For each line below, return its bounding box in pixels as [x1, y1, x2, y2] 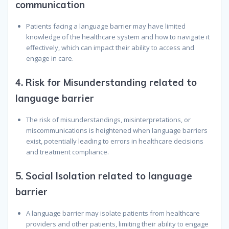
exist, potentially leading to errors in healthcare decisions [26, 136, 203, 146]
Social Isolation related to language [26, 170, 192, 182]
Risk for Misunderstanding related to [26, 77, 197, 89]
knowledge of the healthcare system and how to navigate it [26, 32, 210, 42]
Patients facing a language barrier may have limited [26, 21, 186, 31]
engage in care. [26, 54, 74, 63]
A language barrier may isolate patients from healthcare [26, 209, 200, 218]
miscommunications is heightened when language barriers [26, 126, 208, 135]
